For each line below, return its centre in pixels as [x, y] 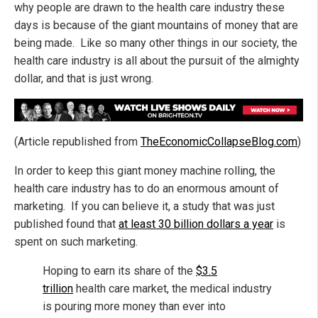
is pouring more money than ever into [134, 306]
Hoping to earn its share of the [119, 270]
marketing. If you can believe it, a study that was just [144, 206]
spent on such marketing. [76, 241]
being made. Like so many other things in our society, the [156, 43]
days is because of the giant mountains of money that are [156, 26]
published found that [66, 224]
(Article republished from [77, 141]
